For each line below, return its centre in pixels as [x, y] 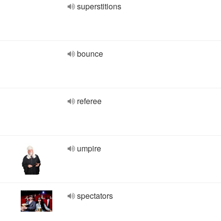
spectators [95, 196]
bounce [90, 54]
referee [89, 101]
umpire [89, 148]
